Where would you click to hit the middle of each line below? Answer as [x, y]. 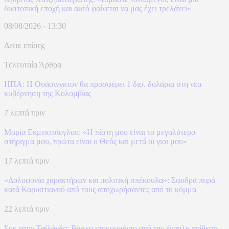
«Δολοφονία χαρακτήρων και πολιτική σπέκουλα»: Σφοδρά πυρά [110, 180]
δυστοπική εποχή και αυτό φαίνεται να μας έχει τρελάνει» [98, 8]
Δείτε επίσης [25, 45]
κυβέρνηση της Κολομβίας [48, 93]
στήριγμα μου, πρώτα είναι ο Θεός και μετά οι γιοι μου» [96, 141]
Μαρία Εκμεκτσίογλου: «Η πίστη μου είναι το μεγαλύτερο [100, 132]
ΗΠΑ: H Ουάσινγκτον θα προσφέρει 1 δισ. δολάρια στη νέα [103, 84]
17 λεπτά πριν [27, 161]
